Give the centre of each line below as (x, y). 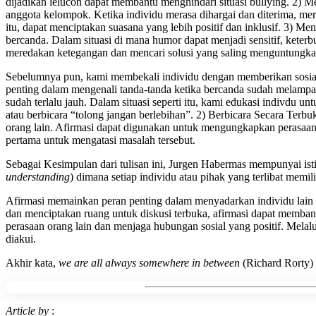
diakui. (21, 239)
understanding (38, 177)
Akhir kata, (32, 263)
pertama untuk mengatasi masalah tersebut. (101, 140)
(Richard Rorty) (278, 263)
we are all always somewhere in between (151, 263)
